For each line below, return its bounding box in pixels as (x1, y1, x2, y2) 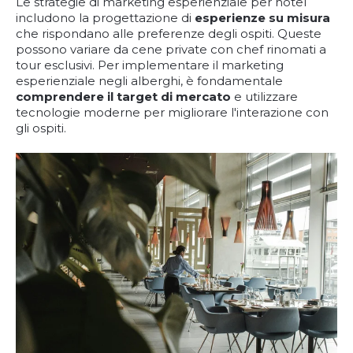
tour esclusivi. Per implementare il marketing (16, 58, 284, 72)
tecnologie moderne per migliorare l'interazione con (16, 105, 329, 120)
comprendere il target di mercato (16, 89, 231, 104)
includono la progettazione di (16, 10, 195, 25)
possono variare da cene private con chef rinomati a (16, 42, 326, 57)
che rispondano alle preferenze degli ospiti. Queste (16, 26, 321, 41)
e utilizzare (231, 89, 298, 104)
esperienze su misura (195, 10, 330, 25)
